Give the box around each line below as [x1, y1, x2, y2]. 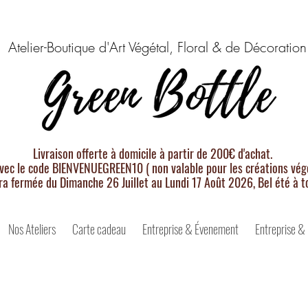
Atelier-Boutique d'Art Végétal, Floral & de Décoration [8, 38, 307, 56]
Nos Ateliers [8, 219, 56, 238]
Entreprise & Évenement [142, 219, 239, 238]
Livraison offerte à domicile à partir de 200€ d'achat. [32, 144, 272, 162]
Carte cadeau [72, 219, 126, 238]
